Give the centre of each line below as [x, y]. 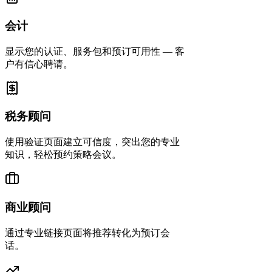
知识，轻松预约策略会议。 [63, 155]
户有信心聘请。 [39, 64]
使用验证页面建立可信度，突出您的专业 [92, 142]
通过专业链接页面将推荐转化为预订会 [87, 233]
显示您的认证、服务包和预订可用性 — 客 [95, 51]
